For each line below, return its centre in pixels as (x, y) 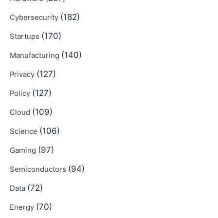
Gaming (24, 150)
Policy (21, 93)
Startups (26, 36)
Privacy (23, 74)
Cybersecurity (35, 17)
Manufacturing (36, 55)
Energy (23, 207)
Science (25, 131)
